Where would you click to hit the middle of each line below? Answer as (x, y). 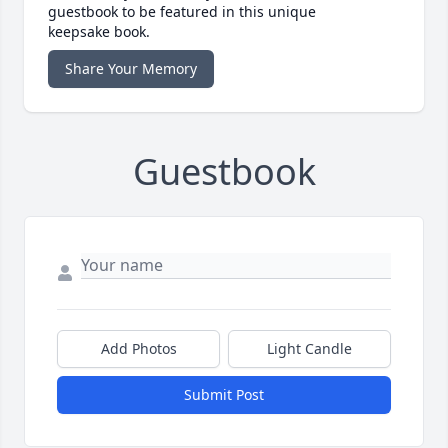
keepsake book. (99, 32)
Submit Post (224, 395)
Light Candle (309, 349)
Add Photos (138, 349)
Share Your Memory (131, 69)
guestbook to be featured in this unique (182, 12)
